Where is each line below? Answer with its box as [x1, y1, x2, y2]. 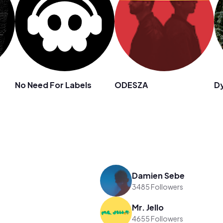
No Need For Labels [15, 80, 92, 90]
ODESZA [114, 80, 148, 90]
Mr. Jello [132, 202, 164, 213]
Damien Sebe [132, 170, 185, 181]
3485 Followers [132, 182, 184, 191]
